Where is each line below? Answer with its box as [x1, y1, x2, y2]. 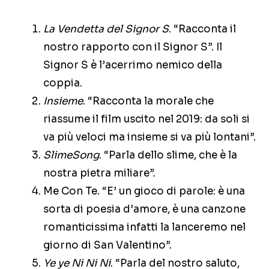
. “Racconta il [169, 23, 236, 36]
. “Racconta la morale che [83, 95, 214, 108]
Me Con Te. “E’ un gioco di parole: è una [43, 185, 245, 198]
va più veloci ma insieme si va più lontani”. [43, 131, 256, 144]
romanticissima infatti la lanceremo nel [43, 221, 246, 234]
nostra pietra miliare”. [43, 167, 156, 180]
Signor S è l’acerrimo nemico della [43, 59, 222, 72]
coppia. [43, 77, 82, 90]
